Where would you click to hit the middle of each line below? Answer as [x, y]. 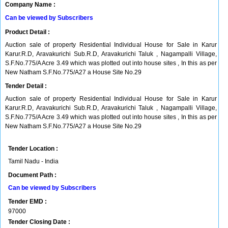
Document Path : [32, 175]
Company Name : [30, 5]
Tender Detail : [26, 86]
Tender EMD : [27, 202]
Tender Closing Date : [39, 222]
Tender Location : [33, 149]
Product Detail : [27, 32]
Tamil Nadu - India [33, 161]
